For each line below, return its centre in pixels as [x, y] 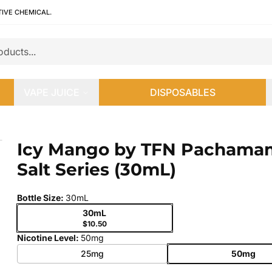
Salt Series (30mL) [96, 169]
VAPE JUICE [52, 92]
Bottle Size [39, 198]
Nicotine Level [46, 238]
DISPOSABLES [182, 92]
